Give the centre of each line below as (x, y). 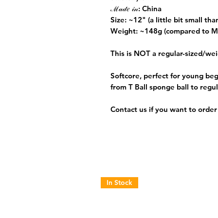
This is (122, 54)
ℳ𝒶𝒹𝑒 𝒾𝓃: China (136, 9)
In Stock (119, 183)
